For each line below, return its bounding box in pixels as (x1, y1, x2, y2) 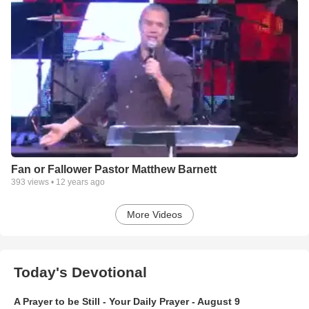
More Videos (127, 208, 182, 220)
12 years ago (56, 177, 105, 187)
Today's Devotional (14, 263, 147, 280)
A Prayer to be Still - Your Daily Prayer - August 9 (14, 295, 240, 307)
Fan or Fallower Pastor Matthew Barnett (11, 163, 217, 175)
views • (26, 177, 56, 187)
